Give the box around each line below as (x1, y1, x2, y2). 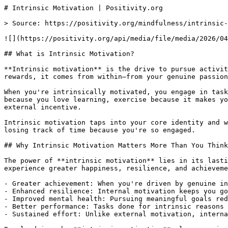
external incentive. (4, 103, 81, 111)
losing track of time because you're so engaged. (4, 126, 195, 134)
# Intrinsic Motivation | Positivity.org (4, 4, 163, 12)
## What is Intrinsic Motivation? (4, 50, 134, 58)
